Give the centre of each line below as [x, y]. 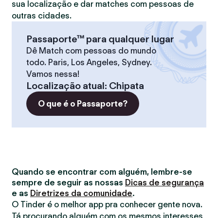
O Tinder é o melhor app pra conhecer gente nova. [107, 204]
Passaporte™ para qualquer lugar [100, 39]
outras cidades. [42, 16]
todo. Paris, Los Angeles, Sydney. [89, 62]
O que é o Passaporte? [83, 104]
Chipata [127, 86]
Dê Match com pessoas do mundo [91, 51]
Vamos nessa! [53, 74]
